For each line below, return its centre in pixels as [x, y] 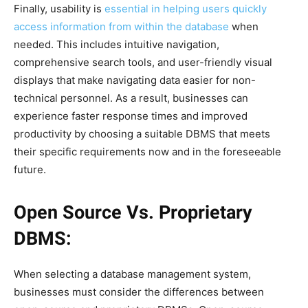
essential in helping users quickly [186, 8]
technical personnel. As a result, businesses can [131, 98]
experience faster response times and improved [131, 115]
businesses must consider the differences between [139, 291]
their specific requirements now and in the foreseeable [147, 151]
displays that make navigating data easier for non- [135, 80]
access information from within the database [121, 26]
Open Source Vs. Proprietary [133, 212]
